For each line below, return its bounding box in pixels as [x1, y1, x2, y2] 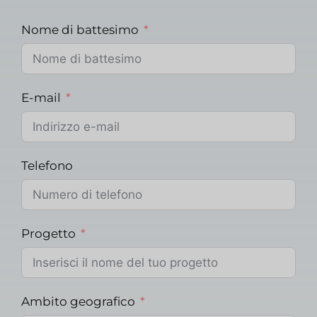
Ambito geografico [21, 294, 135, 309]
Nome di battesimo [21, 23, 139, 38]
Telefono [21, 158, 73, 173]
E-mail [21, 91, 61, 105]
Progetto [21, 226, 76, 241]
